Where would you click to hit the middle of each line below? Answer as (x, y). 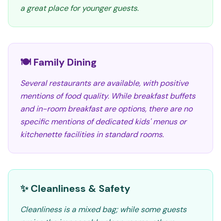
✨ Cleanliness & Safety (75, 188)
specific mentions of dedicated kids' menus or (103, 122)
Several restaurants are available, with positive (104, 83)
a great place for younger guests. (79, 8)
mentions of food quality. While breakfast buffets (108, 96)
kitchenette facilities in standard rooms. (92, 134)
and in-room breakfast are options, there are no (106, 109)
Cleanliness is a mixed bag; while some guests (103, 209)
